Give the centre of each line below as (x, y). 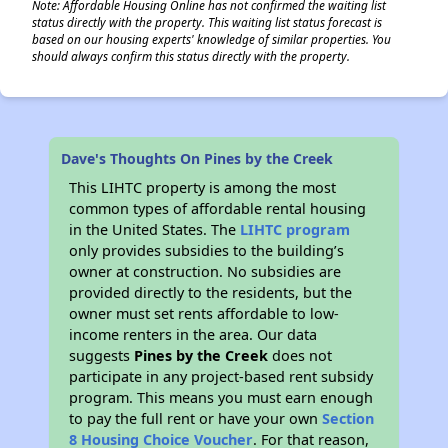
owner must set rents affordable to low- (204, 313)
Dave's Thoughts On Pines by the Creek (197, 158)
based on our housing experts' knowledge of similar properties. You (211, 39)
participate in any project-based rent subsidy (221, 376)
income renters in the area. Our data (193, 334)
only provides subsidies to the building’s (207, 250)
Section (348, 418)
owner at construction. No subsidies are (205, 271)
